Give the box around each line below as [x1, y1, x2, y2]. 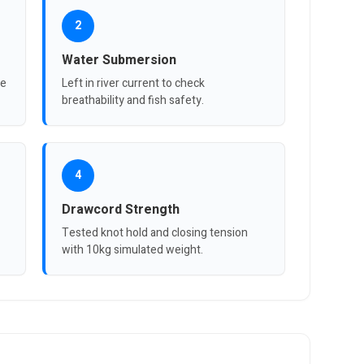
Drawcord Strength [62, 199, 180, 219]
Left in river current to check [62, 74, 206, 92]
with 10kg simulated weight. [62, 240, 204, 258]
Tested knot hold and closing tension [62, 223, 249, 241]
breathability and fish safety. [62, 91, 205, 109]
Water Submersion [62, 50, 177, 70]
